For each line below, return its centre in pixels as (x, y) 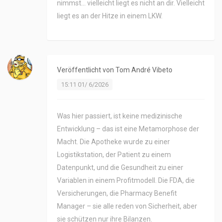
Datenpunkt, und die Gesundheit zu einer (120, 168)
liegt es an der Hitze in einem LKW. (110, 16)
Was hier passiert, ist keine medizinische (120, 116)
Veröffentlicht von (86, 70)
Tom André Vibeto (144, 70)
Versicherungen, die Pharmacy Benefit (117, 194)
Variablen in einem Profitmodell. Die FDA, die (126, 181)
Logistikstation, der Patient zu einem (114, 155)
